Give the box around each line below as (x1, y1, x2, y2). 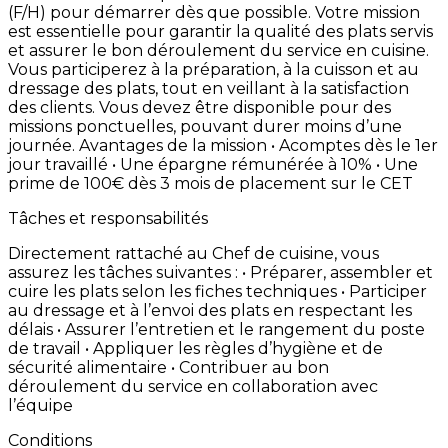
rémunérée (231, 154, 328, 174)
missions (8, 116, 76, 136)
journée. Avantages (8, 135, 167, 155)
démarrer (94, 2, 175, 22)
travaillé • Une (45, 154, 158, 174)
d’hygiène (258, 338, 341, 358)
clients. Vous (40, 97, 142, 117)
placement (239, 173, 331, 193)
